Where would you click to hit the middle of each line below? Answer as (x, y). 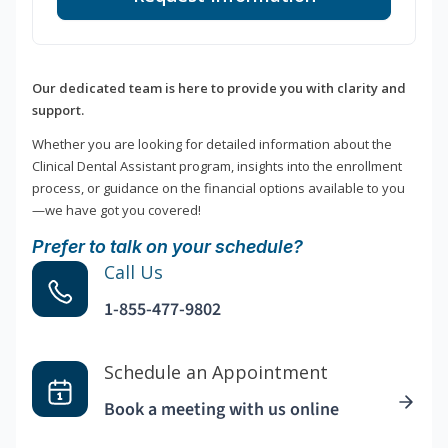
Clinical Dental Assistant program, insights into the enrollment (217, 166)
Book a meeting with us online (221, 410)
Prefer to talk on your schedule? (167, 247)
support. (58, 110)
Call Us (133, 272)
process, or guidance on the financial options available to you (218, 188)
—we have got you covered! (116, 210)
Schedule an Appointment (216, 372)
